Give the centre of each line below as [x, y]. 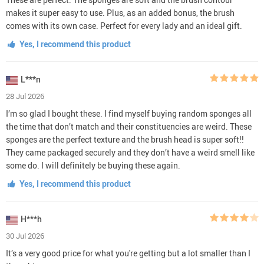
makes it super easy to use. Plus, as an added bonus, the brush [120, 13]
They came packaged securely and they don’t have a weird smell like [130, 152]
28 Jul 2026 [25, 96]
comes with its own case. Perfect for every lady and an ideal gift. [124, 26]
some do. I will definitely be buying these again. [93, 165]
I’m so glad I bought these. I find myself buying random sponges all [129, 113]
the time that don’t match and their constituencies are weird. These [129, 126]
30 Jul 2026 [25, 236]
